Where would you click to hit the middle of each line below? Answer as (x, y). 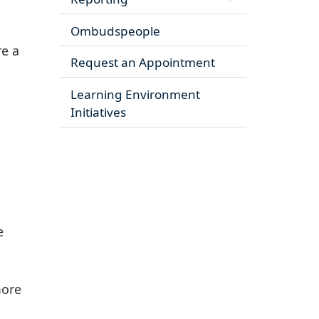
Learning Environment (135, 94)
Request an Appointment (142, 63)
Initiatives (98, 112)
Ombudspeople (115, 31)
